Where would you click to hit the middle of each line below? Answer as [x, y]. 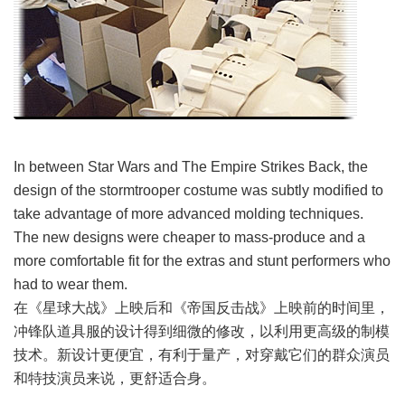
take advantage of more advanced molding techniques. [188, 214]
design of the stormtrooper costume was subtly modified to [198, 190]
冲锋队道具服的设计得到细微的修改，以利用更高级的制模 [202, 331]
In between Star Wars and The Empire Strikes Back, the [191, 167]
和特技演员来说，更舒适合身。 [115, 378]
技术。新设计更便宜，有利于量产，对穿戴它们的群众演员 [202, 355]
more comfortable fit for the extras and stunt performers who [202, 261]
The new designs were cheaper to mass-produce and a [189, 237]
